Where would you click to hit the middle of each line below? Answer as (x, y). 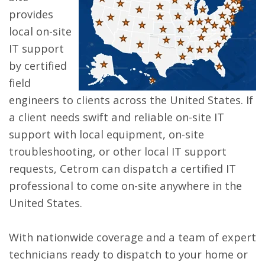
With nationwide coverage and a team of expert (132, 237)
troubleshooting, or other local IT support (118, 151)
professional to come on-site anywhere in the (125, 185)
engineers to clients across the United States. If (131, 99)
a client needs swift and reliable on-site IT (117, 117)
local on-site (40, 31)
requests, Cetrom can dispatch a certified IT (122, 168)
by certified (38, 65)
